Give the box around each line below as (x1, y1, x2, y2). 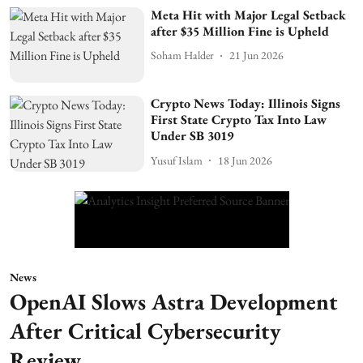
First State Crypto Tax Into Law (151, 111, 327, 129)
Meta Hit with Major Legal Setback (151, 6, 347, 23)
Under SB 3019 (151, 127, 234, 145)
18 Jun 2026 (218, 152, 273, 168)
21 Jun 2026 (229, 48, 284, 63)
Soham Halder (151, 48, 215, 63)
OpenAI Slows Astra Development (10, 287, 338, 317)
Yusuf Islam (151, 152, 203, 168)
